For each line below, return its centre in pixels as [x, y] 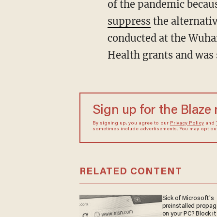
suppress [129, 21]
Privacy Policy [187, 124]
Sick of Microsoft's [188, 198]
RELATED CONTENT [131, 172]
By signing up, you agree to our [131, 124]
